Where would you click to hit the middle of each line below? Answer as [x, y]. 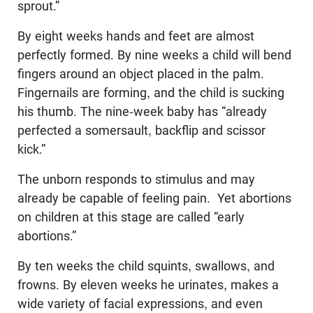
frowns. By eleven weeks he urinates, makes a [148, 285]
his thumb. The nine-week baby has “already [142, 112]
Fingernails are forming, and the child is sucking [151, 93]
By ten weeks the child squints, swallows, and [146, 266]
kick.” [31, 150]
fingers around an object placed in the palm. [141, 74]
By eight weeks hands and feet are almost [136, 36]
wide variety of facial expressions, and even [140, 304]
